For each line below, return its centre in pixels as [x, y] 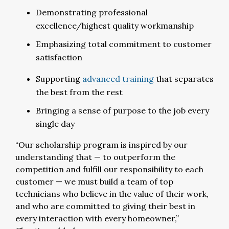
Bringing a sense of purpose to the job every [122, 110]
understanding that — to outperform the [95, 157]
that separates [184, 79]
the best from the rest [79, 92]
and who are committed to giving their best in [105, 206]
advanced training [118, 79]
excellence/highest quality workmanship [115, 26]
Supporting [59, 79]
